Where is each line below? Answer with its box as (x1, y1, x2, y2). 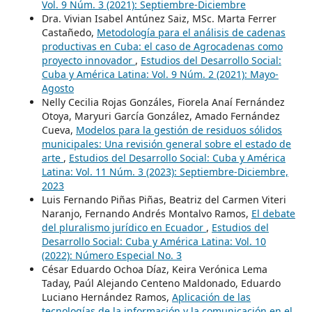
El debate (251, 207, 295, 221)
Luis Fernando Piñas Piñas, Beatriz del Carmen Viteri (41, 193, 286, 207)
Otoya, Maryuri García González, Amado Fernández (41, 109, 280, 123)
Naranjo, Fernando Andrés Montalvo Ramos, (41, 207, 251, 221)
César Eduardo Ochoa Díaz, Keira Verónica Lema (41, 263, 267, 276)
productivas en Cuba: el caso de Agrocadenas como (41, 40, 283, 54)
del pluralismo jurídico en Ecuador (41, 221, 206, 235)
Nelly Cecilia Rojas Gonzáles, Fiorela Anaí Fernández (41, 95, 285, 109)
